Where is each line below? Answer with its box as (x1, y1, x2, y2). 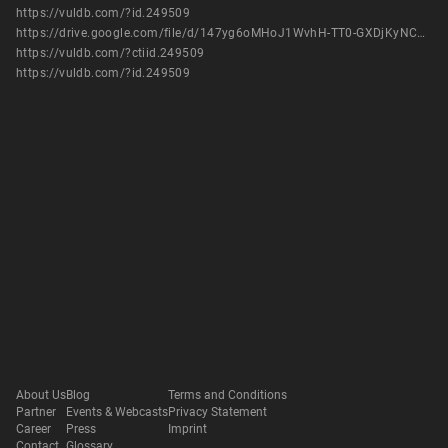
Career (16, 422, 51, 437)
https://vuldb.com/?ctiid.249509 (16, 46, 205, 60)
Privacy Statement (168, 405, 267, 420)
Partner (16, 405, 56, 420)
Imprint (168, 422, 207, 437)
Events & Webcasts (66, 405, 168, 420)
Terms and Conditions (168, 388, 287, 403)
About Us (16, 388, 66, 403)
